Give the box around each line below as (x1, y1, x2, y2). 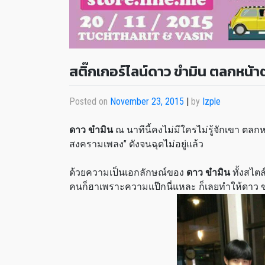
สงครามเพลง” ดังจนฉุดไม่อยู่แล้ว (69, 138, 203, 150)
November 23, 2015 (110, 95, 184, 107)
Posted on (69, 95, 110, 107)
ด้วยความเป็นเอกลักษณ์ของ (69, 166, 186, 178)
